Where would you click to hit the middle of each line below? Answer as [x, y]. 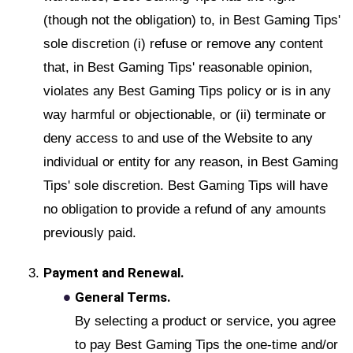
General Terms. [123, 297]
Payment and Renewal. [114, 272]
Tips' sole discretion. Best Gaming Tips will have [186, 185]
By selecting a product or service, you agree [205, 321]
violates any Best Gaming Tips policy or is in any [187, 91]
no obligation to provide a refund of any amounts [185, 209]
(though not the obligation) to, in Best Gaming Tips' [192, 20]
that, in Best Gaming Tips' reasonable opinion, [178, 67]
